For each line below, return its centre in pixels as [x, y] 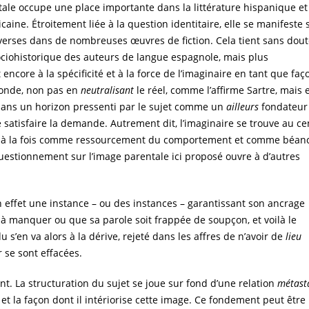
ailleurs [242, 106]
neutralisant [109, 90]
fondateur [283, 106]
